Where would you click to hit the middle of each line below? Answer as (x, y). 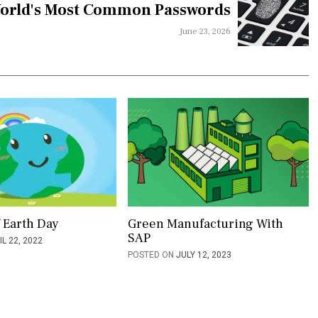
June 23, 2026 (205, 32)
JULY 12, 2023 (203, 255)
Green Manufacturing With (205, 224)
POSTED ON (152, 255)
